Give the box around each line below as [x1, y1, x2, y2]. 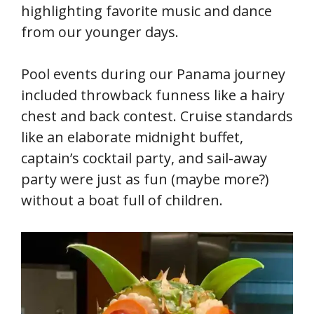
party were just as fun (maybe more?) [21, 169, 269, 189]
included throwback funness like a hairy [21, 85, 285, 104]
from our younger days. [21, 22, 179, 41]
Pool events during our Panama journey [21, 64, 285, 83]
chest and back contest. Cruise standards [21, 106, 293, 125]
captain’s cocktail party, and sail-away [21, 148, 267, 168]
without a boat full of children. [21, 190, 223, 210]
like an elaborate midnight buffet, [21, 127, 243, 146]
